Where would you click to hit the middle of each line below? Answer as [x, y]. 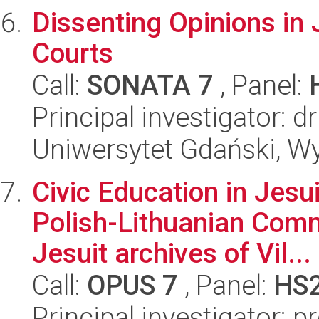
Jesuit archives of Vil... [172, 253]
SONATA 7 [150, 85]
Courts [73, 53]
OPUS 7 [132, 285]
